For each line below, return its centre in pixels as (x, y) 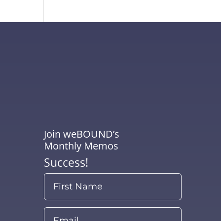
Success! (66, 163)
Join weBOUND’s (82, 134)
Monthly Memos (81, 146)
